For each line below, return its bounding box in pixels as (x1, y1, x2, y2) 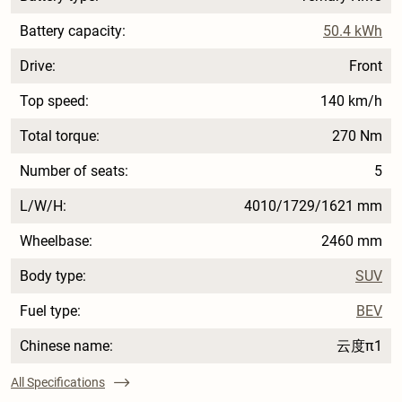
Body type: (20, 267, 86, 284)
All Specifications (11, 374, 105, 389)
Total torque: (20, 127, 100, 144)
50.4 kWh (323, 22, 383, 39)
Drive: (20, 57, 56, 74)
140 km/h (320, 92, 383, 109)
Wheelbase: (20, 232, 92, 249)
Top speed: (20, 92, 89, 109)
